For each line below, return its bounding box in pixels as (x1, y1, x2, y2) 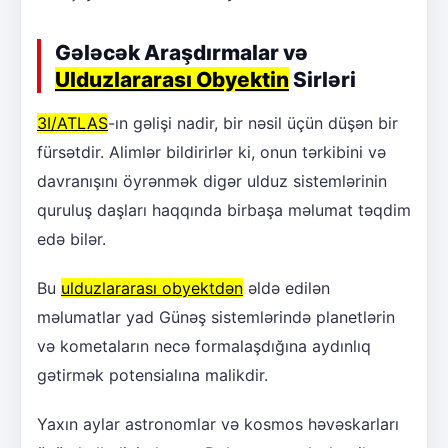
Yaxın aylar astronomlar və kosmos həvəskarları (37, 414, 399, 435)
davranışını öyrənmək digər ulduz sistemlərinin (37, 171, 387, 192)
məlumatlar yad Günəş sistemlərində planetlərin (37, 307, 395, 328)
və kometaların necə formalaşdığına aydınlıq (37, 336, 371, 357)
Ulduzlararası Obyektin (55, 67, 289, 93)
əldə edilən (243, 278, 330, 299)
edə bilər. (37, 229, 106, 250)
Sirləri (289, 67, 356, 93)
